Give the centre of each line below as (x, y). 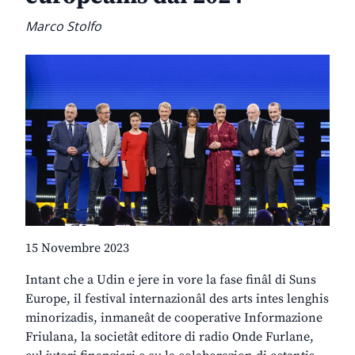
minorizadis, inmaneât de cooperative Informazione (174, 318)
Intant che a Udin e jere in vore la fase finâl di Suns (171, 280)
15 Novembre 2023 (77, 248)
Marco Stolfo (63, 27)
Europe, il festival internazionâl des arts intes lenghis (177, 299)
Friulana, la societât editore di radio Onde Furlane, (170, 337)
